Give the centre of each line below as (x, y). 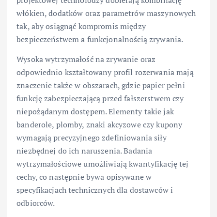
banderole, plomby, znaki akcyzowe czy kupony (100, 125)
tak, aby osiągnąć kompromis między (81, 26)
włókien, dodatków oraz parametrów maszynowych (106, 13)
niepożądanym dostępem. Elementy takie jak (95, 112)
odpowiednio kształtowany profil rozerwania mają (105, 72)
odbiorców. (36, 203)
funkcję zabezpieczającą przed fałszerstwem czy (100, 99)
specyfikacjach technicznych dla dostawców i (95, 190)
